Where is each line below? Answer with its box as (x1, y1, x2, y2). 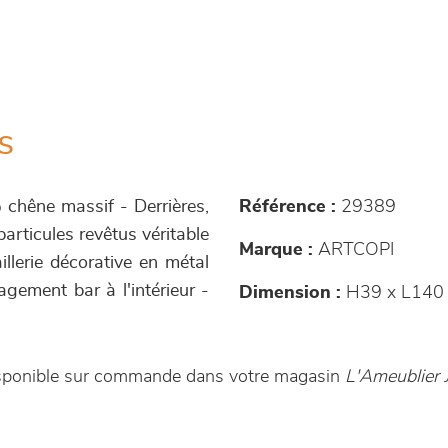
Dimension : (239, 283, 341, 302)
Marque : (239, 240, 313, 259)
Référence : (239, 197, 336, 216)
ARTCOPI (313, 240, 394, 259)
